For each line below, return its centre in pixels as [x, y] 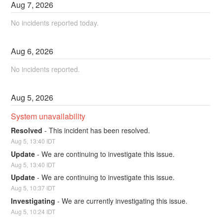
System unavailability [48, 116]
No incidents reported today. [55, 23]
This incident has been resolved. [100, 130]
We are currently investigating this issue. [125, 201]
